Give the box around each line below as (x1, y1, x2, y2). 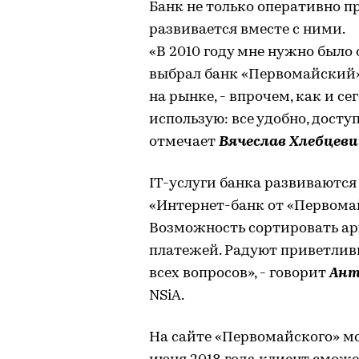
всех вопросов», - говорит (149, 265, 329, 281)
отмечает (149, 134, 219, 150)
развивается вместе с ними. (149, 22, 345, 38)
